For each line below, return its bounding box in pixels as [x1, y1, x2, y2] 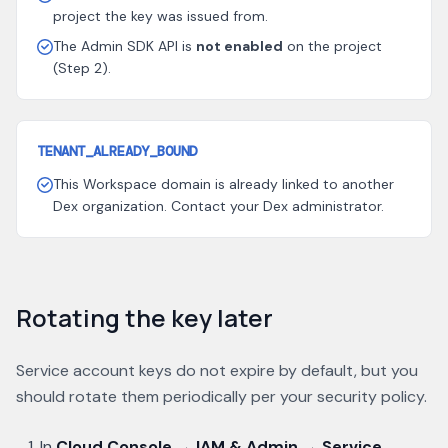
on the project [283, 37, 382, 55]
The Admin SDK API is [53, 37, 196, 55]
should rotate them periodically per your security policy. [16, 386, 427, 407]
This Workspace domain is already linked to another [53, 175, 394, 193]
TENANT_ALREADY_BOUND [37, 142, 197, 160]
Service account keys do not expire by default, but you [16, 360, 418, 381]
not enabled [196, 37, 283, 55]
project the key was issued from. [53, 7, 268, 25]
